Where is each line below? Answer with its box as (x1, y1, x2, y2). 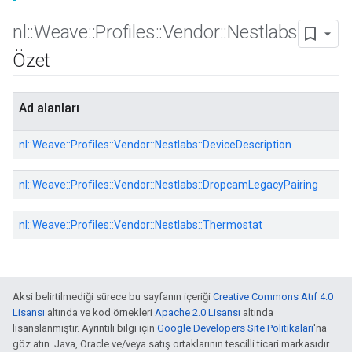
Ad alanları (19, 101, 79, 115)
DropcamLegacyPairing (203, 178, 318, 191)
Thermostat (203, 218, 262, 231)
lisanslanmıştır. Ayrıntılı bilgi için (13, 322, 157, 334)
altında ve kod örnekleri (45, 306, 155, 318)
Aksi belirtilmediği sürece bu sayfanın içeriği (13, 291, 213, 302)
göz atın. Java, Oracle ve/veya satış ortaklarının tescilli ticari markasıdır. (13, 338, 331, 350)
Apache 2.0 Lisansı (155, 306, 240, 318)
